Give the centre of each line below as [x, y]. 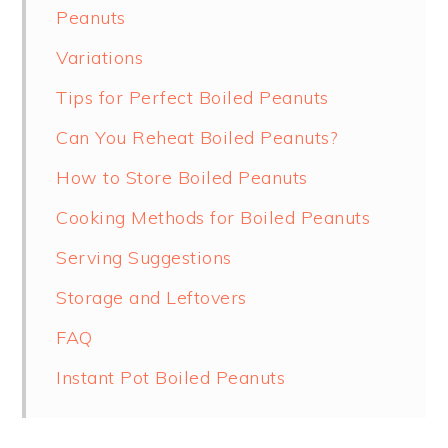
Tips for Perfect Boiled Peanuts [192, 97]
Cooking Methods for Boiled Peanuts [213, 217]
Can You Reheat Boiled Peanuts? [197, 137]
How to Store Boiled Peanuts [182, 177]
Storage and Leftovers [151, 297]
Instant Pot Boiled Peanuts [171, 377]
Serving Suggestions [144, 257]
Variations [100, 57]
